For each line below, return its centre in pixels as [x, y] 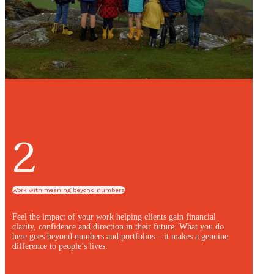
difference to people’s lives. [60, 246]
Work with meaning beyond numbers [68, 190]
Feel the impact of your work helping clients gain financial [114, 217]
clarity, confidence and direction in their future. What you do [118, 227]
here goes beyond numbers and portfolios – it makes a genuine [120, 237]
